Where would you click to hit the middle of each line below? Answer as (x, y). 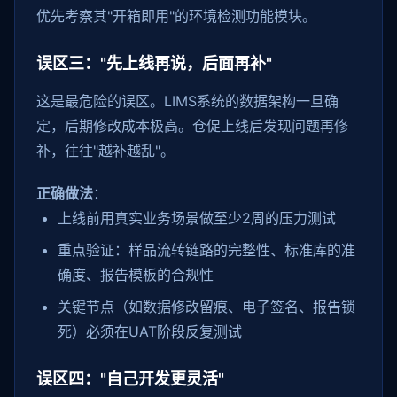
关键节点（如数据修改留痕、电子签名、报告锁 (206, 307)
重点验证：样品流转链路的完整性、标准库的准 (206, 250)
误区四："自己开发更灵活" (130, 379)
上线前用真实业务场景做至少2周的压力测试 (197, 218)
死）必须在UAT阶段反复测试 (150, 331)
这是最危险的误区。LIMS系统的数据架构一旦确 (187, 101)
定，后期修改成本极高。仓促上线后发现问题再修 (192, 126)
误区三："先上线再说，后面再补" (154, 63)
